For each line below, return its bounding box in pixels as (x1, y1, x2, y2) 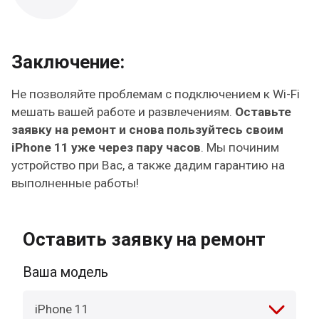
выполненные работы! (11, 176, 140, 191)
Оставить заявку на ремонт (23, 228, 266, 250)
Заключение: (11, 51, 125, 73)
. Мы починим (201, 140, 280, 155)
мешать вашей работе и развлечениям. (11, 105, 236, 120)
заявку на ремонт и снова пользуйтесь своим (11, 122, 284, 137)
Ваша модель (23, 264, 109, 281)
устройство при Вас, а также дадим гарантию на (11, 158, 286, 173)
